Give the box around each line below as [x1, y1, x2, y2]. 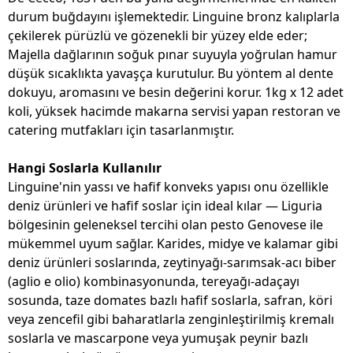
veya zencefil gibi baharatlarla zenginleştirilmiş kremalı [8, 310, 334, 328]
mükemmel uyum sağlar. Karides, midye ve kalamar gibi [8, 235, 338, 252]
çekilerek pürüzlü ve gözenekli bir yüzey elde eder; [8, 27, 307, 44]
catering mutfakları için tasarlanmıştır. [8, 121, 234, 139]
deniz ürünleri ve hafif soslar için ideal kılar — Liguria [8, 197, 322, 214]
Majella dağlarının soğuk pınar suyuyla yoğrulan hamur [8, 46, 337, 63]
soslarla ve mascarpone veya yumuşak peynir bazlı [8, 329, 308, 347]
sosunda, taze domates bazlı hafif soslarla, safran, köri [8, 292, 333, 309]
